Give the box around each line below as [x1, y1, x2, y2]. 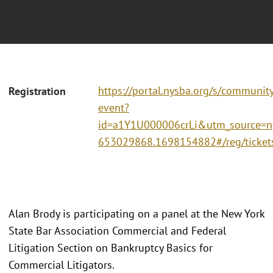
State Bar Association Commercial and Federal [9, 223, 226, 238]
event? [98, 101, 129, 115]
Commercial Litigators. [9, 257, 115, 272]
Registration [9, 84, 66, 99]
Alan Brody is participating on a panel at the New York [9, 206, 264, 221]
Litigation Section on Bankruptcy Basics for [9, 240, 213, 255]
